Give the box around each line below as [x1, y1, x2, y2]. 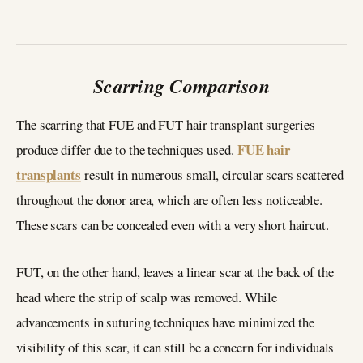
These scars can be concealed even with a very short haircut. [16, 215, 334, 234]
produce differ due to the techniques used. [16, 139, 237, 159]
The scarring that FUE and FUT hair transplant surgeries [16, 114, 315, 134]
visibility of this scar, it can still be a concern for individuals [16, 338, 335, 357]
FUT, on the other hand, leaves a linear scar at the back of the [16, 263, 334, 282]
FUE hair [237, 139, 290, 160]
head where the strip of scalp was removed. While [16, 288, 278, 307]
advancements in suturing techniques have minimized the [16, 313, 314, 332]
